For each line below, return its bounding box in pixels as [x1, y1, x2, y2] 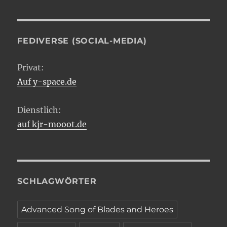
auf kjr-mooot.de [17, 119, 87, 129]
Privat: [17, 62, 45, 72]
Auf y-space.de [17, 76, 77, 87]
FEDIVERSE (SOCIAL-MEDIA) [17, 35, 147, 46]
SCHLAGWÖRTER [17, 176, 97, 186]
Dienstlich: [17, 104, 62, 115]
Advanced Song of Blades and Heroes [21, 204, 174, 214]
